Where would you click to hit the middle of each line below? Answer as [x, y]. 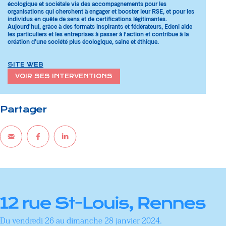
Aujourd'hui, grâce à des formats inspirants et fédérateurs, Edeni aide [100, 26]
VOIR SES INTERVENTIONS [64, 76]
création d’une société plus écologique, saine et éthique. [83, 42]
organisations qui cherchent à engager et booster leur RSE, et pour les [101, 11]
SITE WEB [25, 65]
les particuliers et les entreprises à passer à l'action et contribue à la [98, 34]
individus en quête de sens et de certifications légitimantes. [87, 19]
